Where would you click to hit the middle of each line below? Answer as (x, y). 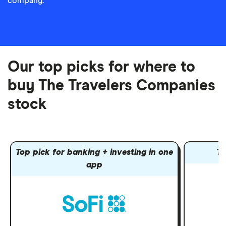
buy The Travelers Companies (111, 86)
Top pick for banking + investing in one (95, 153)
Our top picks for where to (101, 67)
